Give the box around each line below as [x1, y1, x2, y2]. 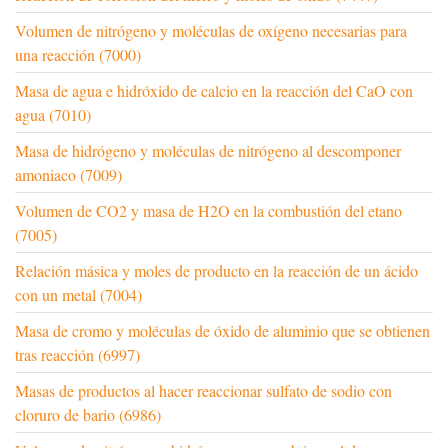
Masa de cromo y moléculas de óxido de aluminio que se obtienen [15, 320, 430, 342]
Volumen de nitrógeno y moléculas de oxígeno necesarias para [15, 20, 407, 42]
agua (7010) [15, 104, 91, 126]
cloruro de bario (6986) [15, 404, 161, 426]
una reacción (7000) [15, 44, 141, 66]
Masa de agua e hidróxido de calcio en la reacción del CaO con [15, 80, 413, 102]
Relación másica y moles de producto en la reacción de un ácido [15, 260, 418, 282]
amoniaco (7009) [15, 164, 122, 186]
